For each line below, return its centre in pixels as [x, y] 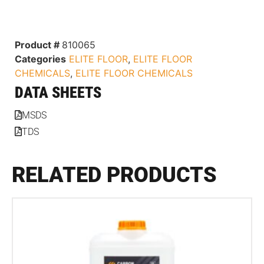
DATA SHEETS [58, 92]
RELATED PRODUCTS [114, 175]
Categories [40, 59]
